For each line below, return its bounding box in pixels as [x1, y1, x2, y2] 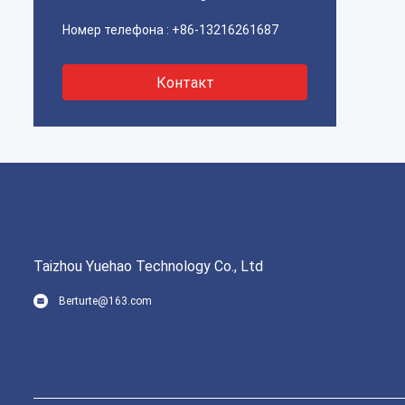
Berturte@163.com [59, 295, 152, 307]
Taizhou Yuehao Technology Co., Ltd [33, 258, 263, 275]
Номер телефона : [62, 23, 169, 37]
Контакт [155, 74, 214, 91]
